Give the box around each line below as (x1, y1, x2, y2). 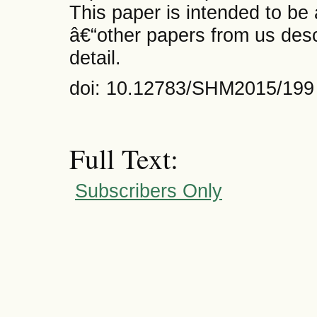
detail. (69, 46, 121, 69)
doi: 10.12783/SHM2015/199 (69, 77, 314, 100)
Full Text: (69, 139, 178, 177)
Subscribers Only (75, 180, 222, 202)
